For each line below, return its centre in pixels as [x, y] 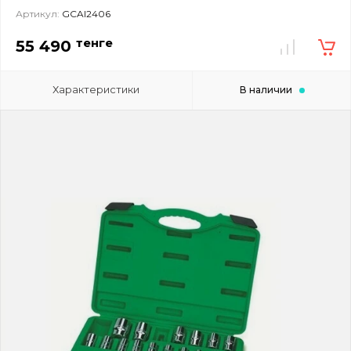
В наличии [266, 89]
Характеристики [96, 89]
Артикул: [38, 13]
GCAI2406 [85, 13]
